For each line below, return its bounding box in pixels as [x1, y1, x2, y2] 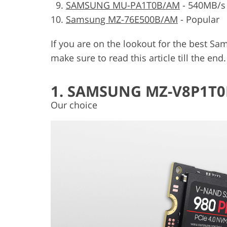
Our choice [51, 98, 97, 111]
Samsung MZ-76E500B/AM [66, 13, 178, 25]
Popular [186, 13, 219, 25]
